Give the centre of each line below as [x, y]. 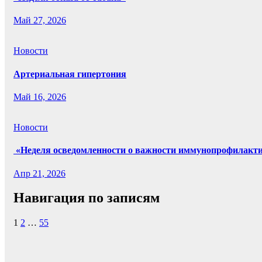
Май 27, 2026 [40, 20]
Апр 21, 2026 [39, 173]
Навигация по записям [87, 198]
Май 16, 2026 [40, 96]
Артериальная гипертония [70, 74]
